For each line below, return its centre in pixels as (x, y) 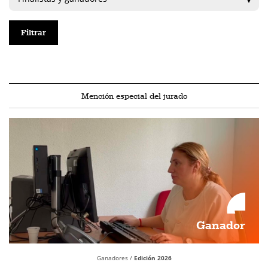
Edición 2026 (153, 258)
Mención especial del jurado (134, 96)
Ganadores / (115, 258)
